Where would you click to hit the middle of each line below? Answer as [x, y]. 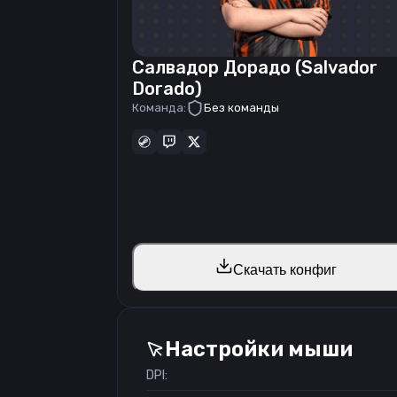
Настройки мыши [259, 349]
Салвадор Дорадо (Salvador [255, 67]
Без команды [241, 108]
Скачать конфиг [284, 269]
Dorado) [167, 89]
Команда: [159, 108]
